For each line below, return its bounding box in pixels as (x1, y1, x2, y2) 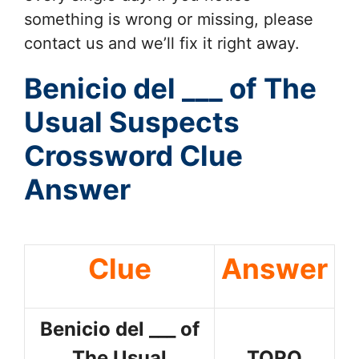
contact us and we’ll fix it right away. (24, 33, 300, 53)
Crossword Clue (24, 138, 243, 172)
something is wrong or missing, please (24, 9, 313, 29)
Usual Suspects (24, 104, 240, 139)
